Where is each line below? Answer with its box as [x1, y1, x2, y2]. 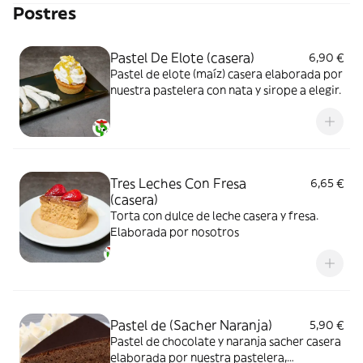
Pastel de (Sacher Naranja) [110, 317, 272, 333]
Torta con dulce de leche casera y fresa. [110, 208, 318, 223]
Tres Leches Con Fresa [110, 175, 246, 191]
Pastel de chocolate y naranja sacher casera [110, 334, 269, 348]
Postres [13, 2, 76, 24]
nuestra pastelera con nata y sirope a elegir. [110, 83, 341, 97]
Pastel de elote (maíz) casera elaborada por [110, 66, 343, 81]
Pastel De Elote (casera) [110, 49, 254, 66]
